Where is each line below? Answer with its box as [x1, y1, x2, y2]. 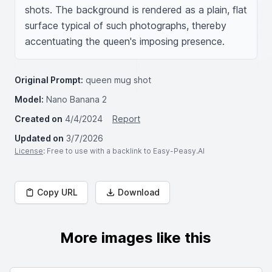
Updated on [15, 133, 64, 143]
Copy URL [37, 187, 78, 197]
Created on [15, 114, 63, 124]
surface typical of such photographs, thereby [25, 19, 226, 32]
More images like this [60, 229, 212, 246]
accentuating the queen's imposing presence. [25, 35, 225, 47]
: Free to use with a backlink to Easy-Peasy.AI [43, 146, 205, 155]
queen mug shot [86, 75, 151, 85]
